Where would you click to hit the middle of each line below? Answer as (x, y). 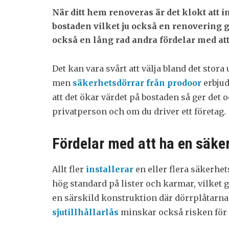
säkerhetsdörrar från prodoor (137, 83)
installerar (110, 169)
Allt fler (69, 169)
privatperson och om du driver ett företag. (139, 111)
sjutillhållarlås (85, 212)
